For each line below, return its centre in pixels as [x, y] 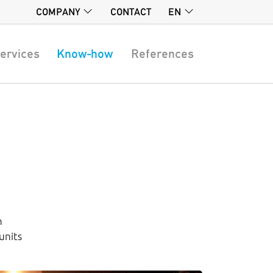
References [162, 53]
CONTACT [130, 12]
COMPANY [58, 12]
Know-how [85, 53]
